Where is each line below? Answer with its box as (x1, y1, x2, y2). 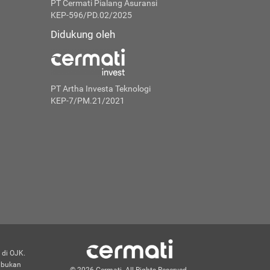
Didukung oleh (50, 28, 115, 41)
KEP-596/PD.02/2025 (50, 10, 132, 20)
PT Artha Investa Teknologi (50, 84, 151, 94)
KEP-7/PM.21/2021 (50, 96, 125, 106)
